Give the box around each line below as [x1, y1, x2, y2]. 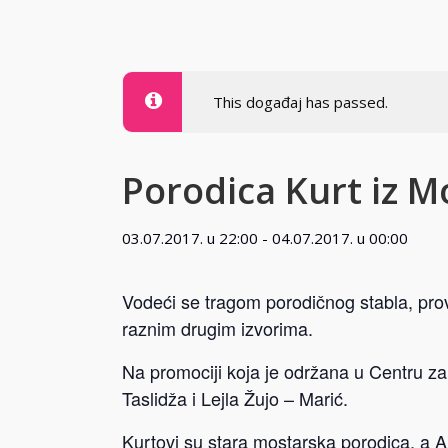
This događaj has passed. [213, 92, 388, 112]
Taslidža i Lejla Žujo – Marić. [122, 385, 348, 411]
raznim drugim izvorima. [122, 315, 313, 341]
